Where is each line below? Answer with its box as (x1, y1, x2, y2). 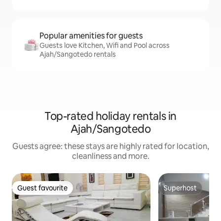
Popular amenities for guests (39, 31, 143, 41)
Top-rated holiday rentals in (44, 109, 177, 124)
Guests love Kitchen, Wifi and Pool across (39, 41, 170, 50)
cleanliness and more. (72, 151, 149, 162)
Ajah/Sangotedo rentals (39, 50, 116, 59)
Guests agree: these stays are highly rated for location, (12, 141, 209, 152)
